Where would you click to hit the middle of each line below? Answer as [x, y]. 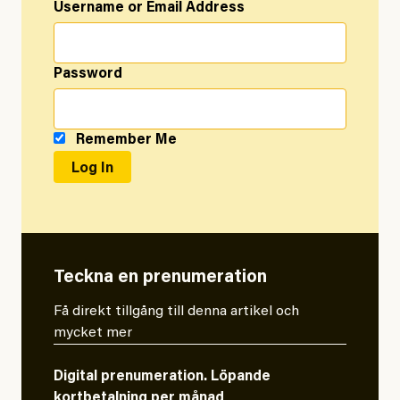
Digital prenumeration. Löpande [162, 377]
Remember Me [125, 141]
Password [88, 75]
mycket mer [93, 333]
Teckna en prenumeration [160, 278]
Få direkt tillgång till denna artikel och [176, 312]
